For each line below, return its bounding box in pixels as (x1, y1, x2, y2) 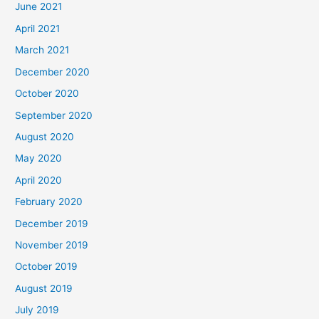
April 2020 (15, 174, 63, 186)
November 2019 (15, 239, 89, 251)
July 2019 (15, 304, 60, 316)
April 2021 (15, 22, 61, 34)
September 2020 (15, 109, 93, 121)
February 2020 (15, 196, 83, 208)
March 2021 (15, 44, 70, 56)
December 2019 (15, 217, 89, 229)
